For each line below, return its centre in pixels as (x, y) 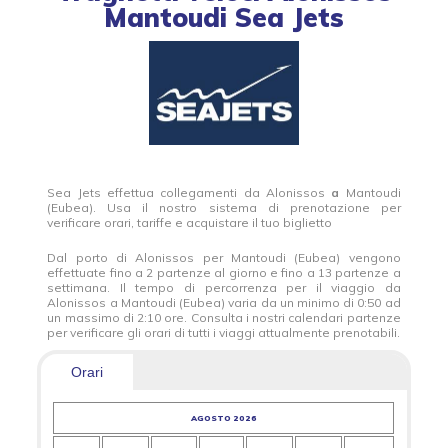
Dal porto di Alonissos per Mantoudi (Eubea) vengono (224, 258)
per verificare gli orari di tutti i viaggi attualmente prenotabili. (224, 333)
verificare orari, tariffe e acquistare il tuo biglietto (190, 223)
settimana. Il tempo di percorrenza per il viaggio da (224, 288)
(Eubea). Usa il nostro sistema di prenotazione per (224, 208)
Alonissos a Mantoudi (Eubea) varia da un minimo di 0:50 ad (224, 303)
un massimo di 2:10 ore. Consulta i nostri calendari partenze (224, 318)
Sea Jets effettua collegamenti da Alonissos (189, 193)
